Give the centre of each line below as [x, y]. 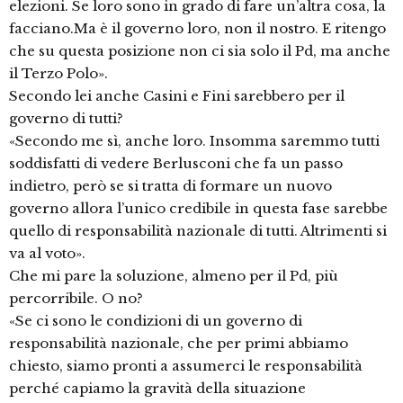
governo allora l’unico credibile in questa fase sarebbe [198, 209]
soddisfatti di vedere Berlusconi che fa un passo [176, 164]
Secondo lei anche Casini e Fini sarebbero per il [177, 96]
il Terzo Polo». [58, 74]
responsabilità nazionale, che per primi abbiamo [179, 344]
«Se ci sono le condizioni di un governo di [156, 321]
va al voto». [47, 254]
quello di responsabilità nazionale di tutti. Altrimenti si [198, 231]
